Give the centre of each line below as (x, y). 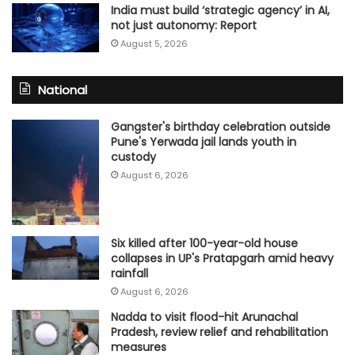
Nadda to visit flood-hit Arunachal (204, 317)
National (63, 90)
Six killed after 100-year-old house (204, 243)
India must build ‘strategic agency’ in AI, (220, 10)
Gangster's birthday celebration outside (221, 126)
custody (134, 157)
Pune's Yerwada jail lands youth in (204, 141)
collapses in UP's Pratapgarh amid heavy (222, 258)
